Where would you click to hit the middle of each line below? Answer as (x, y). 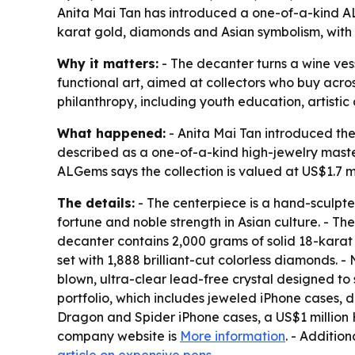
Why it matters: (108, 63)
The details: (96, 203)
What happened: (111, 133)
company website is (118, 336)
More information (233, 336)
